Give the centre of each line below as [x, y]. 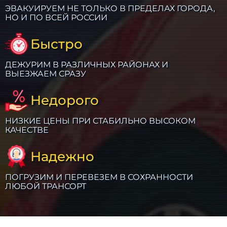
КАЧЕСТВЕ [27, 130]
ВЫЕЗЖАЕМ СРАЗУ [46, 74]
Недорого [65, 100]
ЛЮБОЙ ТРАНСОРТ [46, 186]
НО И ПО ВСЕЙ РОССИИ [56, 17]
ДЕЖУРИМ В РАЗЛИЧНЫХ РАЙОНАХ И [87, 65]
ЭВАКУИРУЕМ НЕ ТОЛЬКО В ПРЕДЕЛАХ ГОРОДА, [110, 8]
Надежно [63, 156]
